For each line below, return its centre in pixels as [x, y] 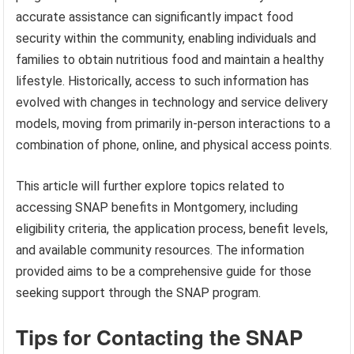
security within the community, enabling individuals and [166, 39]
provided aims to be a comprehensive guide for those [164, 272]
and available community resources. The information [160, 250]
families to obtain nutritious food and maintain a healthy [170, 60]
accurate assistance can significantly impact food [155, 17]
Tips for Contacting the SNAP [160, 337]
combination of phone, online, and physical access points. [174, 145]
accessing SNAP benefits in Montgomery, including [157, 208]
